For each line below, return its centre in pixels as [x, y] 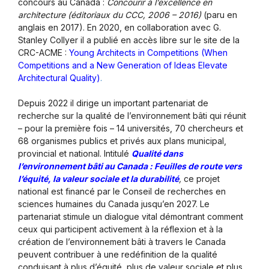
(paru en [220, 15]
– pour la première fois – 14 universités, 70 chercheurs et [131, 128]
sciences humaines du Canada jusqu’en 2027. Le [114, 204]
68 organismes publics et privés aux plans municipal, [122, 141]
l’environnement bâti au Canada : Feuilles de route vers [130, 166]
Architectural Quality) [59, 78]
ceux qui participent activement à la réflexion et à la [120, 229]
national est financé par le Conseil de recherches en [122, 192]
